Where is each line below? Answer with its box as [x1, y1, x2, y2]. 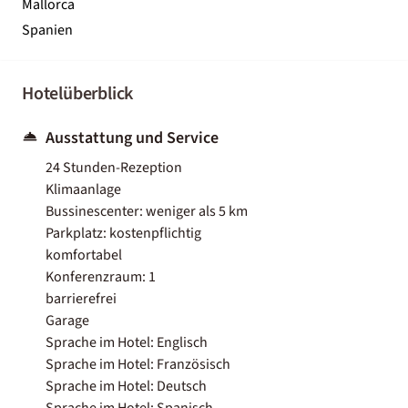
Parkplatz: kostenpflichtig [46, 222, 201, 243]
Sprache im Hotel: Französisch [46, 353, 230, 374]
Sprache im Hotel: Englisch [46, 331, 208, 352]
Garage [46, 310, 89, 331]
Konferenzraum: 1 [46, 266, 156, 287]
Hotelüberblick [22, 80, 134, 107]
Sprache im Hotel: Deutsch [46, 375, 207, 396]
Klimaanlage [46, 178, 121, 199]
